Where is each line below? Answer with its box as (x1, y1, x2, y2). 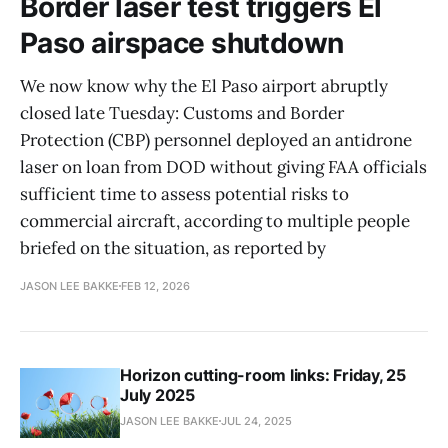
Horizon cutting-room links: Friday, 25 (120, 364, 406, 385)
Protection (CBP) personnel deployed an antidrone (20, 128, 412, 151)
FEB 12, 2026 (121, 278, 190, 293)
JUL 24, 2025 (221, 413, 292, 428)
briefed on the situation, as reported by (20, 236, 326, 259)
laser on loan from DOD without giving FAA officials (20, 155, 427, 178)
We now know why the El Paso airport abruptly (20, 74, 388, 97)
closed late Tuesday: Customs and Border (20, 101, 344, 124)
